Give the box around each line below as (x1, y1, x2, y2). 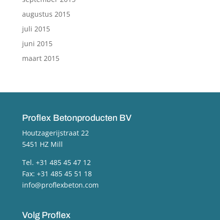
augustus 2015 (22, 9, 70, 19)
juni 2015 (22, 39, 53, 49)
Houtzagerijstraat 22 (22, 128, 89, 138)
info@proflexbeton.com (22, 180, 99, 190)
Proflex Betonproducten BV (22, 113, 132, 123)
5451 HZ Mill (22, 139, 63, 149)
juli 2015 (22, 24, 50, 34)
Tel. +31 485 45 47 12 (22, 158, 91, 167)
